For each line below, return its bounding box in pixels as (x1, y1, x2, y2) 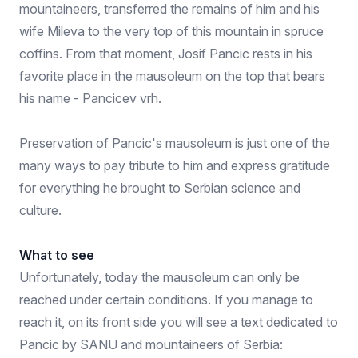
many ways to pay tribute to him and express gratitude (19, 157, 330, 173)
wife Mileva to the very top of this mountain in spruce (19, 23, 324, 39)
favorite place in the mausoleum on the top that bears (19, 68, 325, 84)
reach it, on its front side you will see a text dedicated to (19, 314, 338, 330)
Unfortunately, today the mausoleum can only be (19, 269, 300, 285)
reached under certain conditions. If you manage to (19, 292, 313, 308)
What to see (19, 247, 94, 263)
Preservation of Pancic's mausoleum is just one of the (19, 135, 330, 151)
